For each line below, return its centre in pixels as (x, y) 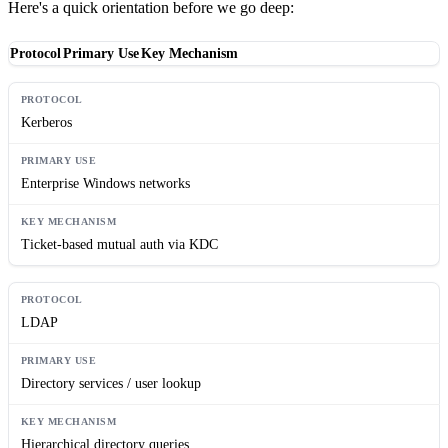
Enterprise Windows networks (105, 183)
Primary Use (101, 53)
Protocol (35, 53)
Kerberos (46, 122)
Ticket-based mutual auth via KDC (119, 244)
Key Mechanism (189, 53)
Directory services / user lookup (111, 383)
